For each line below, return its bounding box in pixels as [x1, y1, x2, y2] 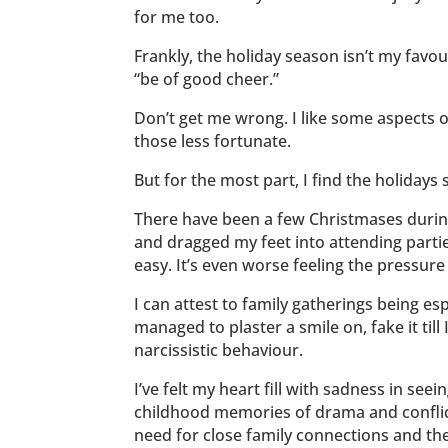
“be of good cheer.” [134, 68, 280, 91]
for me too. [134, 6, 220, 29]
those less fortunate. [134, 130, 292, 153]
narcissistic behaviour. [134, 339, 304, 362]
